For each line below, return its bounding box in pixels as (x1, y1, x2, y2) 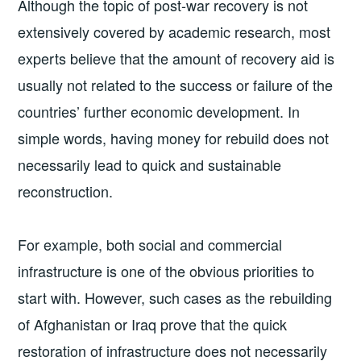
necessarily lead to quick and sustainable (18, 154, 282, 176)
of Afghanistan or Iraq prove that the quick (18, 313, 288, 334)
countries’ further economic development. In (18, 101, 301, 122)
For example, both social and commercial (18, 233, 283, 255)
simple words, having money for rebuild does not (18, 127, 330, 149)
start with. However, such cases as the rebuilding (18, 286, 333, 308)
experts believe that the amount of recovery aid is (18, 48, 335, 69)
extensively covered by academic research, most (18, 21, 331, 43)
